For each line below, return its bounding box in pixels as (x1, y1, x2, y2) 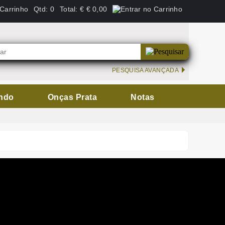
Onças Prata (47, 93, 97, 101)
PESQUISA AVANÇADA (111, 67, 179, 74)
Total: (60, 5, 78, 13)
